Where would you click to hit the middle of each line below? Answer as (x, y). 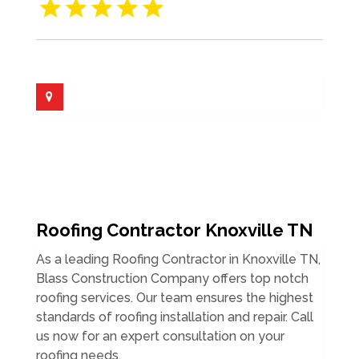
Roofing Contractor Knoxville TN (174, 230)
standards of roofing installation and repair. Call (174, 317)
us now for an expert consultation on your (160, 336)
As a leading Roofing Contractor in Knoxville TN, (178, 259)
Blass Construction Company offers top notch (172, 278)
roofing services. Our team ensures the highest (174, 297)
